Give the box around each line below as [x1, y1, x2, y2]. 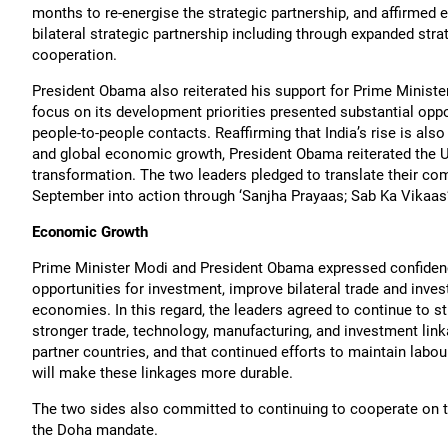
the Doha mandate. [32, 421, 158, 439]
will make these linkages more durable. [32, 364, 293, 382]
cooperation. [32, 46, 117, 64]
